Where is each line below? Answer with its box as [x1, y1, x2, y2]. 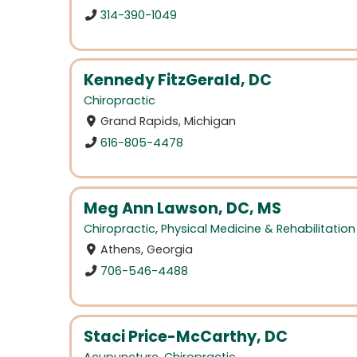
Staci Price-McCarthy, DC [84, 325, 288, 347]
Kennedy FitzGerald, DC [84, 69, 272, 92]
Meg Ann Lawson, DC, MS [84, 198, 281, 220]
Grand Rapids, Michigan [100, 113, 237, 130]
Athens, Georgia [100, 241, 194, 258]
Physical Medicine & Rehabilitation [161, 221, 355, 237]
